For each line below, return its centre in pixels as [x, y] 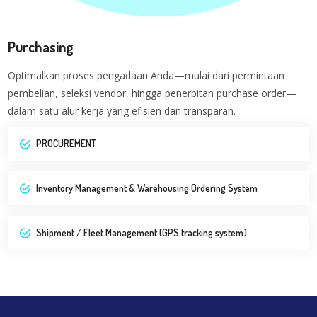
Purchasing [41, 46]
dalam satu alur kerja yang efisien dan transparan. [122, 110]
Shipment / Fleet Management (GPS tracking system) [142, 232]
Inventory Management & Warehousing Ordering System [147, 188]
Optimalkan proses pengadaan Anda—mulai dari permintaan [146, 75]
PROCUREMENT [67, 143]
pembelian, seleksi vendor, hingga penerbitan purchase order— [152, 93]
